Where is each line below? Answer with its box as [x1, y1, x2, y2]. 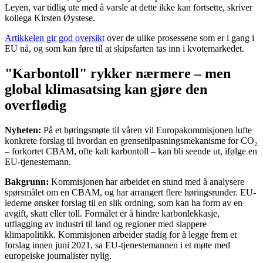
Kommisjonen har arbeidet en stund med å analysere [49, 177, 244, 187]
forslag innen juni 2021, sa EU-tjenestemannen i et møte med [5, 240, 230, 251]
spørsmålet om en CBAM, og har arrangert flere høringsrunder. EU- [5, 187, 256, 198]
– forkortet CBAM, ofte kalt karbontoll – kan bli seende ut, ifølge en [5, 146, 257, 157]
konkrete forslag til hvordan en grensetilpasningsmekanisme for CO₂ [5, 136, 258, 146]
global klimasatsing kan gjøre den [5, 82, 207, 97]
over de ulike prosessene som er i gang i [104, 33, 254, 43]
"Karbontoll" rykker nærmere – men [5, 66, 231, 82]
